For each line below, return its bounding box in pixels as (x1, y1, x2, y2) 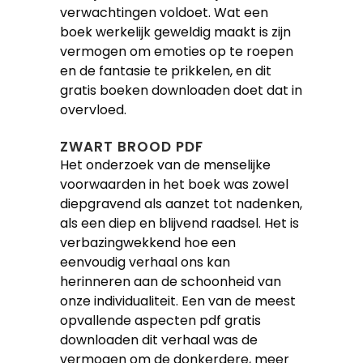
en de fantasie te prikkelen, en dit (60, 62, 271, 80)
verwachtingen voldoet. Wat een (60, 3, 268, 22)
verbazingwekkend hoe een (60, 233, 236, 252)
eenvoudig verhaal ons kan (60, 253, 230, 271)
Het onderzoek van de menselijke (60, 156, 271, 174)
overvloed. (60, 100, 126, 119)
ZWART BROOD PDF (60, 137, 203, 156)
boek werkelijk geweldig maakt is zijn (60, 23, 291, 41)
